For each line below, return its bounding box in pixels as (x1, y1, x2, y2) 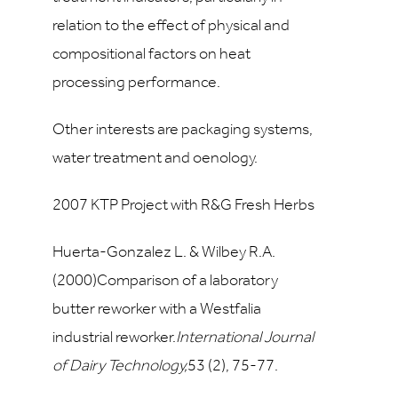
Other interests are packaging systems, (52, 122, 313, 139)
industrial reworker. (52, 330, 176, 346)
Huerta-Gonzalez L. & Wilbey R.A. (52, 244, 275, 261)
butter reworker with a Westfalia (52, 301, 261, 318)
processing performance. (52, 75, 220, 92)
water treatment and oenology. (52, 150, 258, 167)
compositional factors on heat (52, 46, 251, 63)
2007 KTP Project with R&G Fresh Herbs (52, 197, 314, 214)
